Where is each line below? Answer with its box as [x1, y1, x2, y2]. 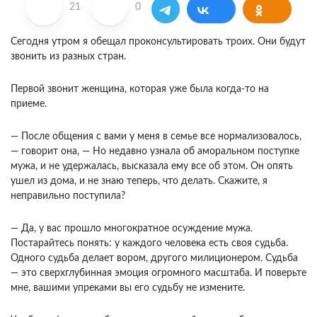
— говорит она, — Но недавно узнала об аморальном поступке [11, 146, 299, 156]
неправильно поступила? [11, 191, 125, 201]
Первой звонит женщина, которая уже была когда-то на [11, 84, 269, 94]
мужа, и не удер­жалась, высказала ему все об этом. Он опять [11, 161, 293, 171]
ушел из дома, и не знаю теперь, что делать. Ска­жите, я [11, 176, 267, 186]
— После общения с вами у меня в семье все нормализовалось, [11, 132, 301, 142]
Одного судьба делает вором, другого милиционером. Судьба [11, 253, 298, 263]
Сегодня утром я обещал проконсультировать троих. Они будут [11, 37, 306, 47]
